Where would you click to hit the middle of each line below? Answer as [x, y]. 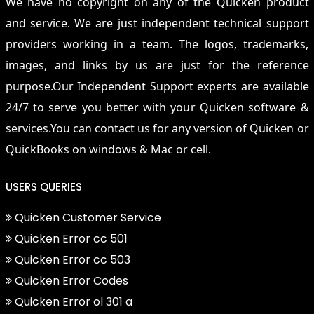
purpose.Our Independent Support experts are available [157, 86]
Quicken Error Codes [70, 281]
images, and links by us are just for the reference [157, 65]
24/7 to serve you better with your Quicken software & [157, 107]
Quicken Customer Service [86, 218]
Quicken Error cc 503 [71, 260]
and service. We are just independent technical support [157, 23]
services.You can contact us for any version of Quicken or [157, 128]
